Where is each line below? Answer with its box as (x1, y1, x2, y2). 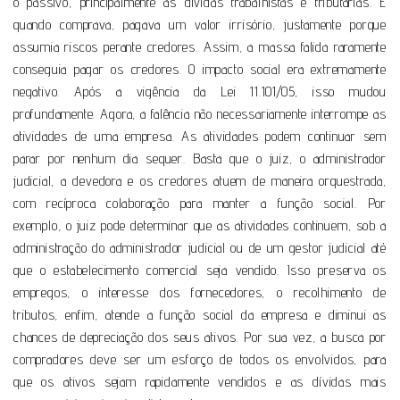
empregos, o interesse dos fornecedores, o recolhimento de (13, 283, 387, 301)
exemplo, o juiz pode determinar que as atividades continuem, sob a (13, 216, 387, 234)
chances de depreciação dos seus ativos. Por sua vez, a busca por (13, 328, 387, 346)
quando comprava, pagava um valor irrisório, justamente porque (13, 15, 387, 33)
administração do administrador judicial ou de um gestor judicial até (13, 238, 387, 256)
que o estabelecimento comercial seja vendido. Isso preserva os (13, 261, 387, 279)
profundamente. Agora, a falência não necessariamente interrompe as (13, 104, 387, 122)
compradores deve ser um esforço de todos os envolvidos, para (13, 350, 387, 368)
